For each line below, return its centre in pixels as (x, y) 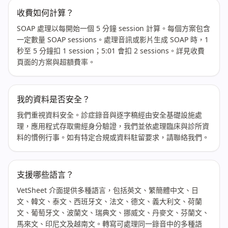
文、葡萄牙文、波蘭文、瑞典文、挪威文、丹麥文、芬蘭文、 (113, 212)
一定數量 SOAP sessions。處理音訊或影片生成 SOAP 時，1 (113, 39)
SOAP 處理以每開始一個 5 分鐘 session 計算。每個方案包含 (113, 28)
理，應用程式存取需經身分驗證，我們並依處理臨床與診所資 (113, 126)
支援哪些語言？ (45, 175)
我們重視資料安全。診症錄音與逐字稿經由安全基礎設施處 (109, 115)
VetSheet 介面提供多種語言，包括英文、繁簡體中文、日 (108, 190)
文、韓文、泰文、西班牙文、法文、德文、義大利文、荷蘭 (109, 201)
